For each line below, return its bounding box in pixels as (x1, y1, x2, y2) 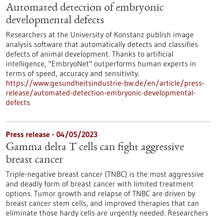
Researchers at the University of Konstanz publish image (6, 30, 194, 39)
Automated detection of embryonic (6, 2, 164, 14)
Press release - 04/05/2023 (6, 129, 97, 139)
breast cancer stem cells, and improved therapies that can (6, 198, 199, 208)
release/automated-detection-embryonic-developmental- (6, 88, 196, 97)
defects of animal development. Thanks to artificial (6, 49, 173, 59)
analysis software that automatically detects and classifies (6, 39, 198, 49)
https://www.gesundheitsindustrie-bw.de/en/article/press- (6, 78, 204, 88)
